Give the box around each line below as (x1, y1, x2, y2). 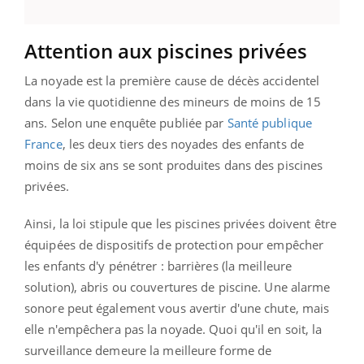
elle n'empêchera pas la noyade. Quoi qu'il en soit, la (24, 320, 323, 337)
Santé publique (227, 114, 312, 131)
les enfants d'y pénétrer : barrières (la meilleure (24, 257, 292, 274)
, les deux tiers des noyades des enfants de (62, 135, 304, 152)
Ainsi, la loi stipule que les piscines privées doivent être (24, 214, 336, 232)
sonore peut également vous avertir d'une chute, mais (24, 299, 330, 316)
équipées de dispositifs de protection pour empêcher (24, 236, 324, 253)
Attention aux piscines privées (24, 37, 307, 64)
